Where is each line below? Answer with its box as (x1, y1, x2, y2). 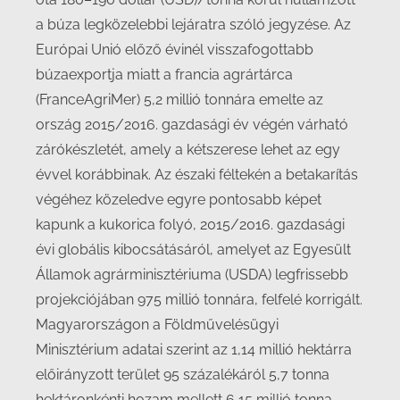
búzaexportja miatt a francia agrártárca (36, 66, 293, 83)
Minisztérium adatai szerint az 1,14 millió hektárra (36, 341, 352, 358)
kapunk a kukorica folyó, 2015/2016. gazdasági (36, 216, 345, 233)
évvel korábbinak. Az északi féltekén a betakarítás (36, 166, 358, 183)
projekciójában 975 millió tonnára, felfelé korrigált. (36, 291, 362, 308)
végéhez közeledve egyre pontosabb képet (36, 191, 321, 208)
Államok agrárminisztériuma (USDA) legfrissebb (36, 266, 348, 283)
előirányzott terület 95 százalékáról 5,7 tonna (36, 366, 329, 383)
